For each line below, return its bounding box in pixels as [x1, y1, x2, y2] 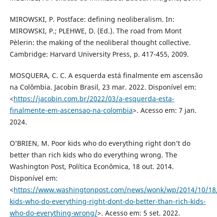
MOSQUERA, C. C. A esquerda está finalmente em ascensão [9, 70, 202, 80]
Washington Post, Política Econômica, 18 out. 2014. [9, 161, 174, 171]
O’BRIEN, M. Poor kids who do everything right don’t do [9, 138, 190, 148]
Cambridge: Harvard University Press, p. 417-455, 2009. [9, 49, 189, 59]
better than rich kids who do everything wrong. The [9, 150, 177, 159]
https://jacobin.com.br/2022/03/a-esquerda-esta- [13, 93, 174, 103]
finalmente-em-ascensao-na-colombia [9, 105, 133, 115]
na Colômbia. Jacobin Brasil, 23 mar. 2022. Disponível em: [9, 82, 196, 92]
